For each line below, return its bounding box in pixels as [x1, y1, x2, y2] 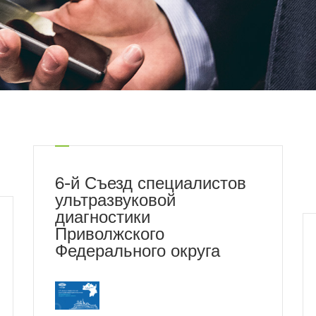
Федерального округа [54, 245, 220, 262]
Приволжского [54, 228, 164, 245]
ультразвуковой [54, 194, 176, 211]
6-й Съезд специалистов [54, 177, 246, 194]
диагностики [54, 211, 150, 228]
